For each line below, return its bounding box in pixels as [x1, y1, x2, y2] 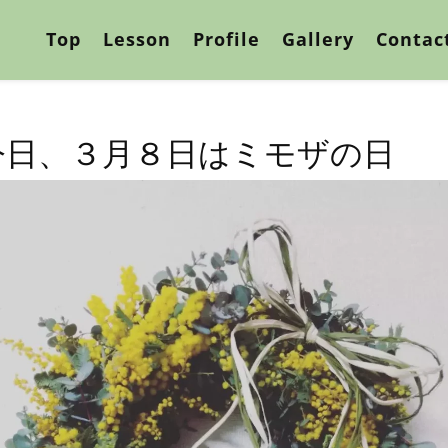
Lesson [102, 27, 171, 52]
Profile [192, 27, 260, 52]
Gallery [281, 27, 354, 52]
